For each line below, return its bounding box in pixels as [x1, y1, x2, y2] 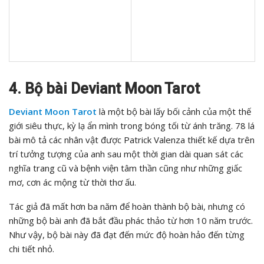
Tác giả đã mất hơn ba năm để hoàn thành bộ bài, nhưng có [9, 200, 245, 213]
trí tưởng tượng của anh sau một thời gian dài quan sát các [9, 148, 243, 160]
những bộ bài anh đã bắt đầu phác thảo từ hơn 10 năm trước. [9, 214, 253, 227]
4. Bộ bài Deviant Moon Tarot [9, 80, 200, 98]
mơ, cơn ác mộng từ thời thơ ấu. [9, 176, 136, 189]
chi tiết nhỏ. [9, 243, 54, 255]
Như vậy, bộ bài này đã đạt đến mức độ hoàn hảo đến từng [9, 229, 245, 241]
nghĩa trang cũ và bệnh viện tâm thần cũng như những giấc [9, 162, 242, 174]
